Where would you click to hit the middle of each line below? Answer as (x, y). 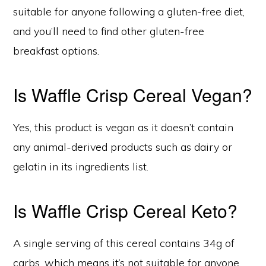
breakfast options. (56, 50)
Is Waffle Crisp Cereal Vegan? (133, 94)
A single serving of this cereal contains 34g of (124, 243)
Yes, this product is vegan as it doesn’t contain (123, 127)
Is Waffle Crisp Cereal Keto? (126, 210)
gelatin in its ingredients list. (81, 166)
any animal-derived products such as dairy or (123, 147)
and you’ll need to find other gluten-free (109, 31)
